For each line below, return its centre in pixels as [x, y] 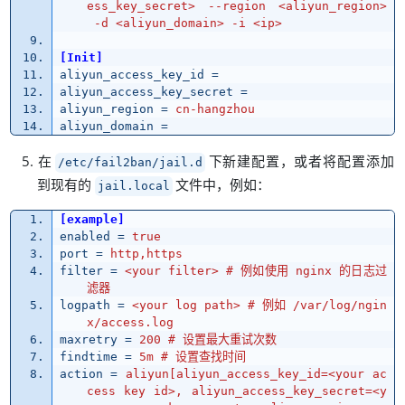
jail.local [133, 186]
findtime [88, 357]
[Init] [81, 58]
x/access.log [130, 323]
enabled [85, 237]
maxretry [88, 340]
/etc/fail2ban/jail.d [130, 163]
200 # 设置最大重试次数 [207, 340]
